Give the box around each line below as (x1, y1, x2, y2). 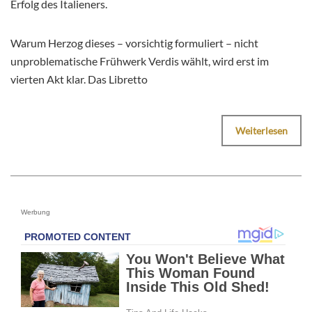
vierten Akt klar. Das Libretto (10, 72, 148, 86)
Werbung (21, 208, 50, 217)
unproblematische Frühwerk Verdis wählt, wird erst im (10, 54, 269, 68)
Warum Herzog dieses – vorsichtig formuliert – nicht (10, 36, 258, 50)
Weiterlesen (235, 125, 288, 137)
